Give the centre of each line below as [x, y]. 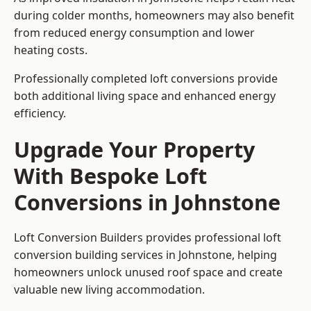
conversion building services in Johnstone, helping [145, 255]
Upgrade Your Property [134, 150]
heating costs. [51, 50]
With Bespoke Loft [110, 176]
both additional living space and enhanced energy [145, 96]
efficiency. [40, 114]
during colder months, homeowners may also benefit [154, 16]
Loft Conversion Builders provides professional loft [148, 238]
